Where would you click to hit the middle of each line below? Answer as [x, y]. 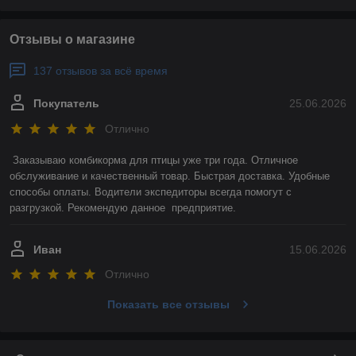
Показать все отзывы [168, 305]
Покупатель [66, 104]
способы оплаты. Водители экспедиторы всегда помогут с [151, 192]
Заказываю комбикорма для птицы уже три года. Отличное [155, 160]
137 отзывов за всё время [101, 71]
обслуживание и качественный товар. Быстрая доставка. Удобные [170, 176]
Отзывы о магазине [72, 40]
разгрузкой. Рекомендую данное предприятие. [123, 207]
